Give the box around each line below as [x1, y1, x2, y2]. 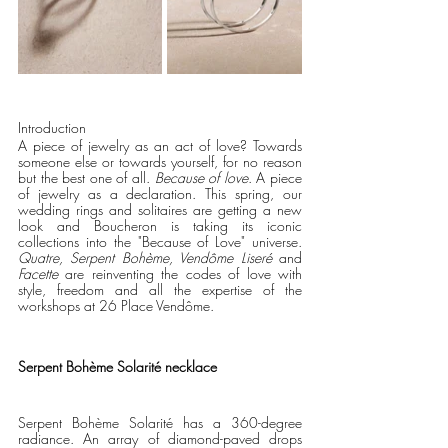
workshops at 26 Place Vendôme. [18, 296, 234, 315]
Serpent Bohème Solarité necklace [18, 357, 217, 376]
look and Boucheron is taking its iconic [18, 216, 302, 235]
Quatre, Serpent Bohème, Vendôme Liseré [18, 248, 272, 267]
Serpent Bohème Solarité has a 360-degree [18, 413, 302, 432]
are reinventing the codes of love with [65, 264, 303, 283]
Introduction [18, 118, 86, 137]
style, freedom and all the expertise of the [18, 280, 302, 299]
